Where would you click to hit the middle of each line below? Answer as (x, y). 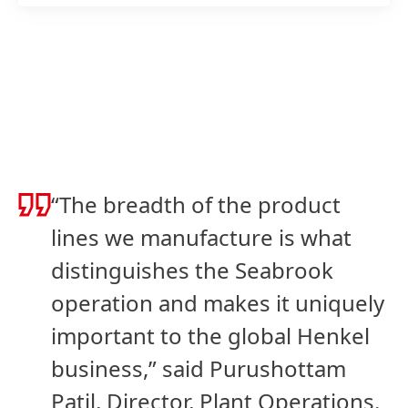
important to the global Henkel (210, 336)
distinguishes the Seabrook (192, 270)
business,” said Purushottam (199, 368)
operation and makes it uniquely (218, 303)
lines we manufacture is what (201, 237)
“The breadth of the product (196, 204)
